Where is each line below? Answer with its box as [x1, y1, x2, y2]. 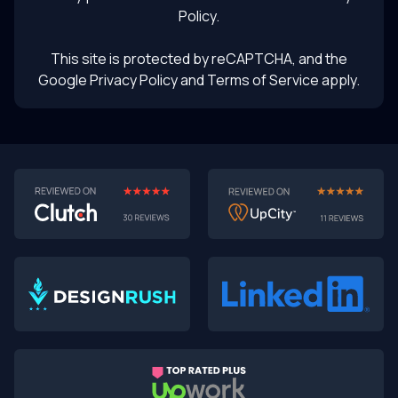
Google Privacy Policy [38, 70, 178, 91]
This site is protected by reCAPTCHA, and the [51, 49, 347, 69]
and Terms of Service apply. [178, 70, 360, 91]
